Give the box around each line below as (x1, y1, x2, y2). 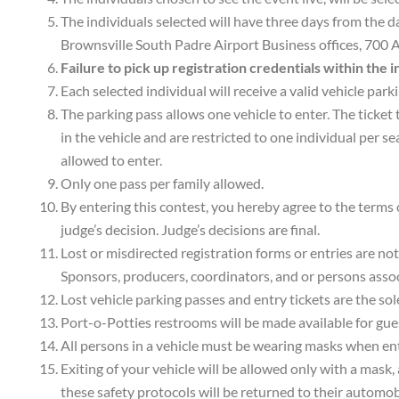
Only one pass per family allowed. (61, 175, 264, 191)
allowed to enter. (61, 151, 162, 168)
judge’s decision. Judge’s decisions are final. (61, 221, 320, 238)
